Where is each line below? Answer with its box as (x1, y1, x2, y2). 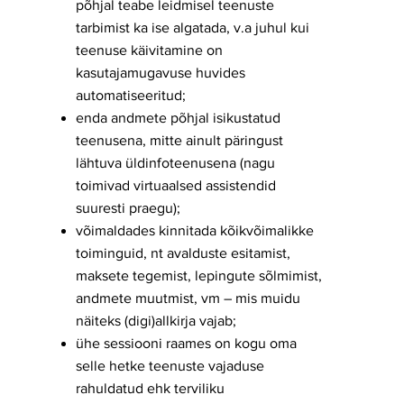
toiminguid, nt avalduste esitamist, (76, 245, 290, 261)
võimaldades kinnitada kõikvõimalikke (76, 223, 314, 238)
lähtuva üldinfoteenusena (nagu (76, 155, 275, 170)
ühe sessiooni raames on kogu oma (76, 335, 297, 351)
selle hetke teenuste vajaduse (76, 358, 264, 373)
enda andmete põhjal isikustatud (76, 110, 280, 125)
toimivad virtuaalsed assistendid (76, 178, 276, 193)
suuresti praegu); (76, 200, 180, 216)
